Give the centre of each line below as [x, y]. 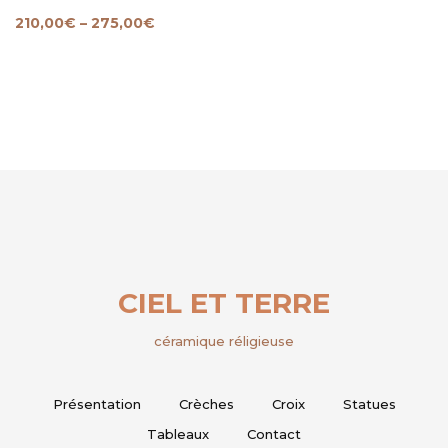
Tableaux [178, 433]
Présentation [96, 403]
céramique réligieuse [224, 340]
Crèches [206, 403]
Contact [274, 433]
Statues [369, 403]
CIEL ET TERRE [224, 303]
